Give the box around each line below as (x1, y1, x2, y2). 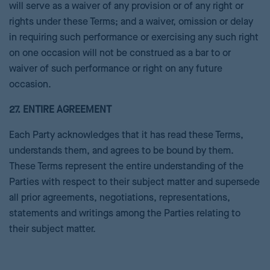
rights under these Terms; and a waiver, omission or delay (9, 16, 253, 28)
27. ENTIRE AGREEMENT (9, 104, 111, 116)
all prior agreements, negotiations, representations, (9, 192, 230, 204)
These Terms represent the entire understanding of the (9, 161, 243, 173)
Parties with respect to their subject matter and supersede (9, 177, 260, 189)
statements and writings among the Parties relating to (9, 208, 240, 220)
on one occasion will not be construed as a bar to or (9, 48, 231, 60)
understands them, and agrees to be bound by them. (9, 145, 234, 157)
